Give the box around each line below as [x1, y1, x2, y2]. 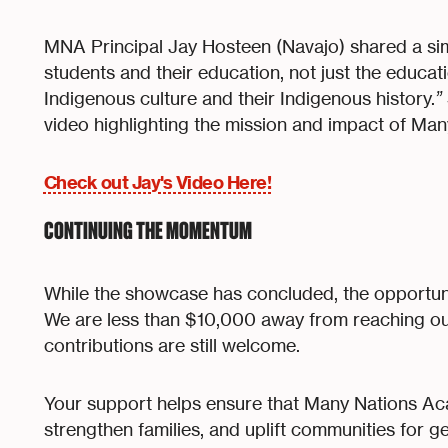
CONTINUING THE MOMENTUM [43, 219, 252, 244]
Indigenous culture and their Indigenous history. [43, 87, 435, 109]
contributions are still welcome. [43, 334, 300, 356]
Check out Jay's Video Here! [43, 170, 272, 194]
